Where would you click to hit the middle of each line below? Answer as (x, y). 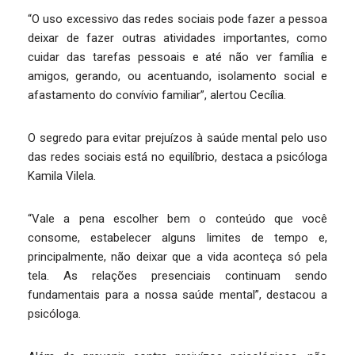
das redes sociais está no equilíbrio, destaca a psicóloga (177, 157)
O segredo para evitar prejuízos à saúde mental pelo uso (177, 137)
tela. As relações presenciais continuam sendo (177, 275)
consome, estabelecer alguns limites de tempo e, (177, 237)
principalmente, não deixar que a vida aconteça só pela (177, 256)
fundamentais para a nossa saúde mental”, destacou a (177, 294)
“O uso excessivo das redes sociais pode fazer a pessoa (177, 19)
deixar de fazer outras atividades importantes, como (177, 38)
